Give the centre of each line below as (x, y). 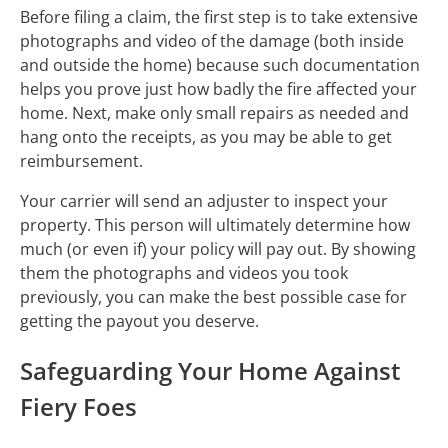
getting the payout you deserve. (141, 320)
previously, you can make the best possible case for (213, 296)
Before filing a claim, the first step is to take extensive (219, 16)
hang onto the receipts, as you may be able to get (206, 136)
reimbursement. (83, 160)
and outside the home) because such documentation (220, 64)
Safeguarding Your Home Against (210, 370)
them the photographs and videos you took (184, 272)
